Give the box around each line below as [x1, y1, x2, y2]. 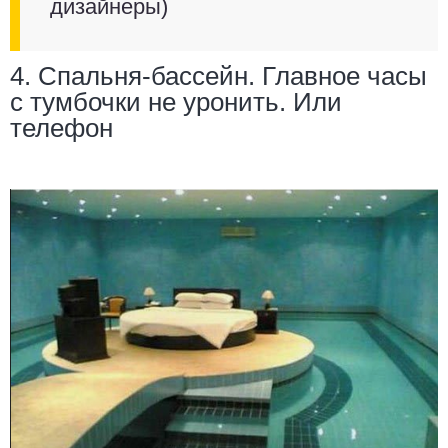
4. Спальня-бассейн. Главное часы [10, 60, 427, 91]
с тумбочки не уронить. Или [10, 86, 342, 117]
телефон [10, 112, 113, 143]
